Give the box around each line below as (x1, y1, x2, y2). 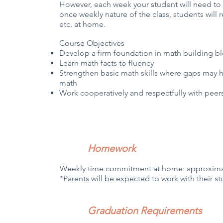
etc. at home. (59, 19, 106, 29)
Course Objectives (59, 38, 125, 48)
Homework (88, 142, 136, 154)
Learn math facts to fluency (59, 58, 154, 68)
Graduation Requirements (88, 205, 203, 217)
